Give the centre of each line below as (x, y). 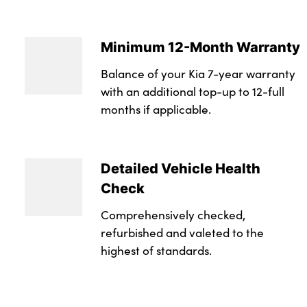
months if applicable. (156, 109)
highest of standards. (156, 250)
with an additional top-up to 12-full (192, 91)
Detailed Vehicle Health (180, 168)
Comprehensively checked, (173, 214)
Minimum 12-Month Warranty (200, 47)
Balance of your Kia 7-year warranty (198, 74)
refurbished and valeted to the (182, 232)
